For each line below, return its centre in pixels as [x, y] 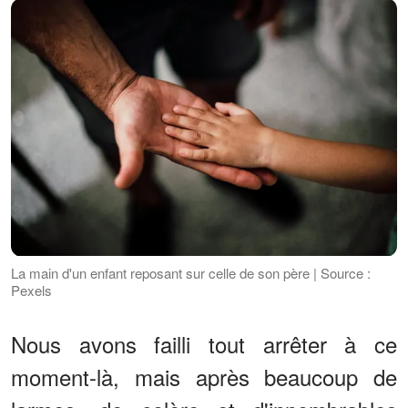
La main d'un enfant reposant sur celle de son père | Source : [191, 272]
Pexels [31, 290]
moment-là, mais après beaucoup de [204, 376]
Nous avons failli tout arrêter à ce [204, 343]
